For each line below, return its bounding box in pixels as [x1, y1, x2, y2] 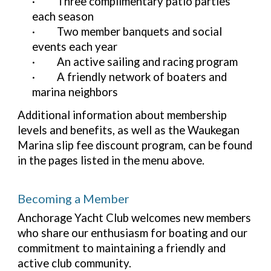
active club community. [18, 256, 132, 270]
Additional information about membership [18, 108, 227, 122]
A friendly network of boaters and [57, 70, 227, 83]
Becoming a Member [18, 191, 130, 206]
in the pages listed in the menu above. [18, 153, 205, 167]
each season [32, 9, 94, 23]
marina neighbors [32, 85, 119, 99]
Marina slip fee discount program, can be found [18, 138, 253, 152]
